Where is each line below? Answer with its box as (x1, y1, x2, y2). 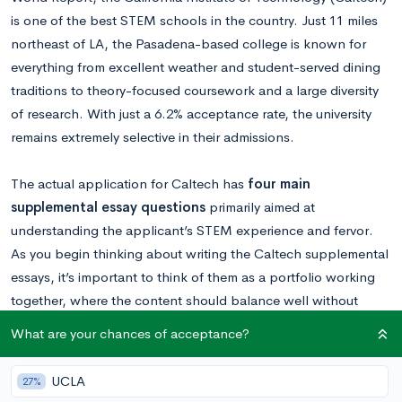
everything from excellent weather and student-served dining (11, 58, 380, 75)
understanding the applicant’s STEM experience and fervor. (11, 222, 373, 239)
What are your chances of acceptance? (11, 325, 249, 342)
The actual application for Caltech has (11, 175, 244, 192)
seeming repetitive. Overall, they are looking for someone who (11, 315, 388, 332)
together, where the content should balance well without (11, 292, 358, 309)
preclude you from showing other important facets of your (11, 362, 362, 379)
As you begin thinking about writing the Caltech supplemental (11, 245, 389, 262)
